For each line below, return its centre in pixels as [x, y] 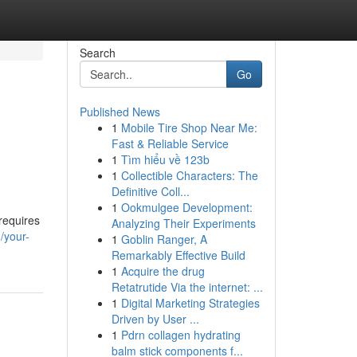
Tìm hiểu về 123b [165, 159]
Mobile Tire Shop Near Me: [189, 127]
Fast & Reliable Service [170, 143]
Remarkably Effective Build [178, 255]
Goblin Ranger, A [164, 239]
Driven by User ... [155, 319]
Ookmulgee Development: [186, 207]
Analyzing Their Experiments [183, 223]
